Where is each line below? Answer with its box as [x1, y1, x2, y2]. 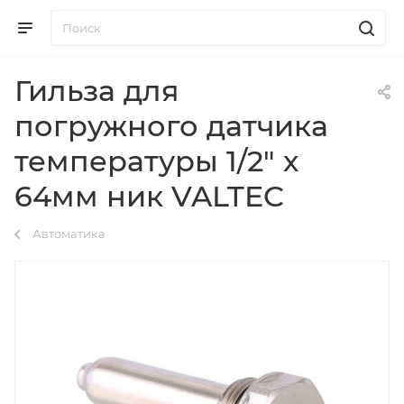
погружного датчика [14, 108, 328, 143]
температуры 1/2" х [14, 143, 298, 179]
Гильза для [14, 73, 179, 108]
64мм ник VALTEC [14, 179, 284, 214]
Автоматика [32, 226, 106, 241]
